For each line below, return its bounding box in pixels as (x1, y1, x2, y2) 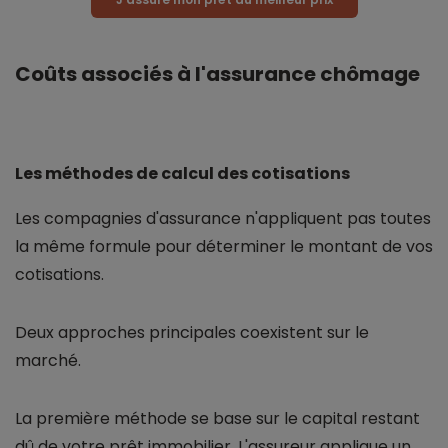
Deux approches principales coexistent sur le (15, 321, 369, 345)
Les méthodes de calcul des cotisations (15, 162, 350, 186)
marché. (15, 349, 81, 373)
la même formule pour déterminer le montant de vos (15, 235, 433, 259)
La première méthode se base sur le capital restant (15, 407, 420, 431)
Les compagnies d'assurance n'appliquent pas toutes (15, 207, 431, 231)
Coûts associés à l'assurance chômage (15, 60, 420, 89)
